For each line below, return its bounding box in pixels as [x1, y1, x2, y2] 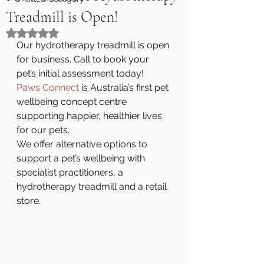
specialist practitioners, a [16, 167, 126, 178]
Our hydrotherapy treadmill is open [16, 39, 171, 51]
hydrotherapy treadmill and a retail [16, 181, 169, 192]
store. [16, 195, 41, 206]
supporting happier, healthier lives [16, 110, 164, 121]
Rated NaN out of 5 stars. [32, 27, 135, 38]
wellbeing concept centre [16, 96, 129, 107]
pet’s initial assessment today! [16, 68, 144, 79]
